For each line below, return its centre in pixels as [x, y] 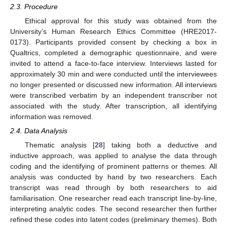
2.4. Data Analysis [39, 130]
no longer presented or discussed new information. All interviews [113, 84]
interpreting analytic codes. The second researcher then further [113, 209]
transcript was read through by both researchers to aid [113, 188]
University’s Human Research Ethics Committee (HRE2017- [113, 31]
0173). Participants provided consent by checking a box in [113, 42]
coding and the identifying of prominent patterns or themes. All [113, 166]
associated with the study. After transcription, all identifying [113, 106]
